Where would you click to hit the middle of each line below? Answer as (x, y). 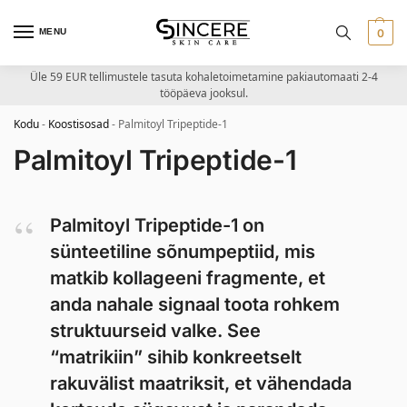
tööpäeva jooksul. (203, 93)
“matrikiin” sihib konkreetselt (176, 357)
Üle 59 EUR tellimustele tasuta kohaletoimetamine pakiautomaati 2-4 (203, 77)
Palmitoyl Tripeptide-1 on (157, 225)
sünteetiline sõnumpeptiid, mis (183, 252)
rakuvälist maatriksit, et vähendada (201, 383)
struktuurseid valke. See (155, 331)
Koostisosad (79, 124)
